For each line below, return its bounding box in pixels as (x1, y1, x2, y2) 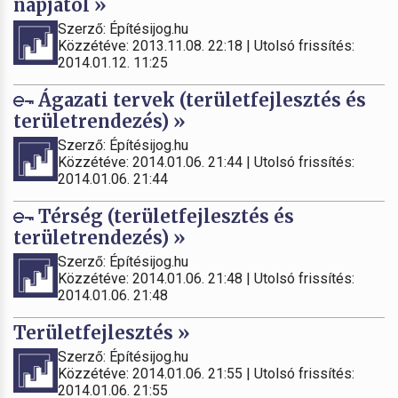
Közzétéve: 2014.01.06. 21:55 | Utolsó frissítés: (58, 364, 354, 382)
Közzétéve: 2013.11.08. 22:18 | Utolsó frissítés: (58, 36, 354, 54)
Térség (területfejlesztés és (34, 204, 294, 227)
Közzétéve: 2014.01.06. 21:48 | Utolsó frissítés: (58, 269, 354, 287)
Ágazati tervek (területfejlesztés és (34, 88, 366, 111)
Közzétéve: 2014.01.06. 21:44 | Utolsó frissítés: (58, 153, 354, 171)
